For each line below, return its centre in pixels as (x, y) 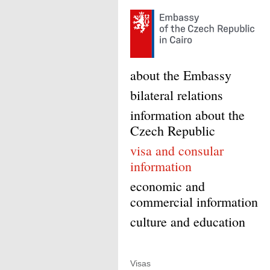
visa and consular (177, 150)
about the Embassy (181, 75)
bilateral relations (177, 95)
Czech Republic (173, 130)
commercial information (194, 202)
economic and (168, 186)
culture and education (188, 221)
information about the (187, 115)
